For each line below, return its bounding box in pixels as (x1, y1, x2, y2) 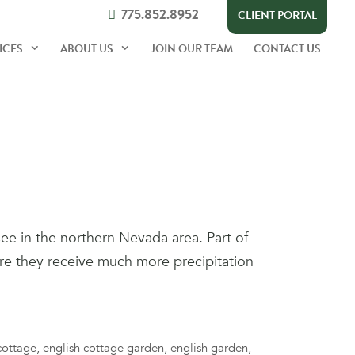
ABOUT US (59, 40, 113, 57)
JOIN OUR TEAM (151, 40, 233, 57)
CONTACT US (254, 40, 321, 57)
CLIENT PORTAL (238, 7, 317, 24)
